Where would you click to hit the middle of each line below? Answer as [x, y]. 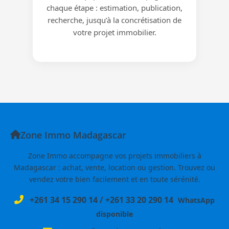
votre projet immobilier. [114, 32]
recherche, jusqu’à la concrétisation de [114, 20]
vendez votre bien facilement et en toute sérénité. [114, 179]
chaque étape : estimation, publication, [114, 7]
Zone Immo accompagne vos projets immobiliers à [114, 155]
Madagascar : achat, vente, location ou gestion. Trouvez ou [114, 167]
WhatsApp [196, 200]
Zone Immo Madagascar [73, 135]
